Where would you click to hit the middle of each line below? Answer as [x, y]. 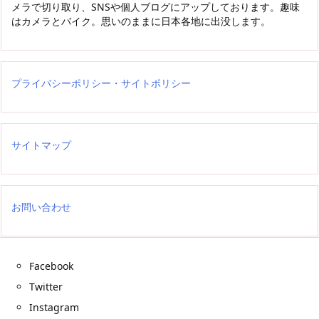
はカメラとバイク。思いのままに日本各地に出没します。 [141, 21]
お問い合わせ [41, 206]
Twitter [46, 286]
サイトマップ [41, 145]
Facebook [51, 266]
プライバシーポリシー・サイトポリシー [101, 83]
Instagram [54, 307]
